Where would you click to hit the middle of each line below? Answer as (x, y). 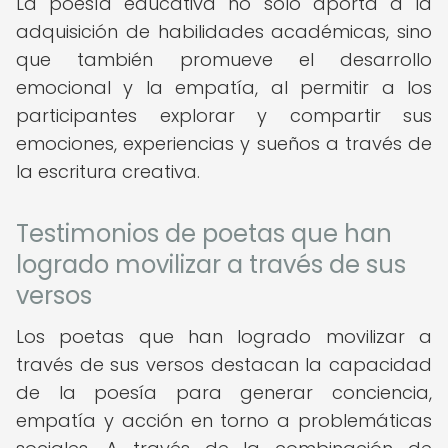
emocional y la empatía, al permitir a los (224, 87)
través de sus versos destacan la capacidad (224, 364)
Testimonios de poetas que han (204, 233)
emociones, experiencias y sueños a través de (224, 143)
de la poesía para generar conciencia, (224, 392)
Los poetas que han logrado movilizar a (224, 336)
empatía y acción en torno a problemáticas (224, 420)
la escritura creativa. (108, 171)
